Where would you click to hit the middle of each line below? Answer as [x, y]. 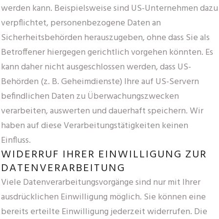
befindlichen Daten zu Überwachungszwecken [90, 96]
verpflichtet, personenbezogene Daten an [81, 23]
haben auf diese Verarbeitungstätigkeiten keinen [95, 126]
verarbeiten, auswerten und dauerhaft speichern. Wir [102, 111]
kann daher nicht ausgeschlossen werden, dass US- [96, 67]
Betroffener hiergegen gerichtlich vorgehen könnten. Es [107, 52]
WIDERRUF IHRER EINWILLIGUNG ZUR [104, 154]
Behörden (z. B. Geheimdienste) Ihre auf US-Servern [100, 82]
